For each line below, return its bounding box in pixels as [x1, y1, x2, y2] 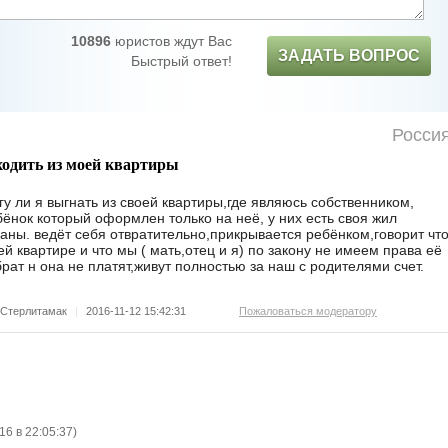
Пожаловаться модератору [239, 305, 377, 317]
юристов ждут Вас [111, 33, 232, 49]
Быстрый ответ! [131, 53, 232, 69]
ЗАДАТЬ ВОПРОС [278, 47, 420, 64]
